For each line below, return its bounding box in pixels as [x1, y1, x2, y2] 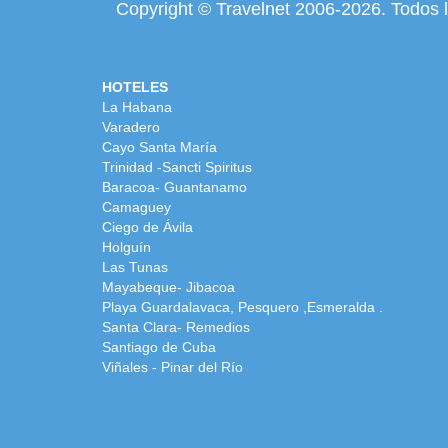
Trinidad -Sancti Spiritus [102, 158, 252, 175]
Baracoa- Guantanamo [102, 178, 247, 195]
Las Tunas [102, 258, 168, 275]
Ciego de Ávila [102, 218, 193, 235]
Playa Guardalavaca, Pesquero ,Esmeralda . [102, 298, 383, 315]
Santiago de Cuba [102, 338, 216, 355]
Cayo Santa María [102, 138, 217, 155]
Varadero [102, 118, 160, 135]
